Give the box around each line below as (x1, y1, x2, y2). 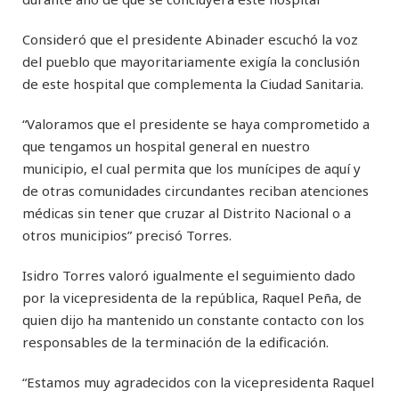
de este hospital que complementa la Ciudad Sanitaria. (22, 75, 363, 94)
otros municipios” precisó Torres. (22, 226, 232, 245)
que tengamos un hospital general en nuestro (22, 137, 310, 156)
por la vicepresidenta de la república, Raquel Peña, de (22, 289, 362, 307)
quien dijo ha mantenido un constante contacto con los (22, 311, 364, 330)
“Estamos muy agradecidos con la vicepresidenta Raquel (22, 373, 374, 392)
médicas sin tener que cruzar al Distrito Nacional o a (22, 204, 351, 223)
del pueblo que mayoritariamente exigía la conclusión (22, 53, 360, 71)
